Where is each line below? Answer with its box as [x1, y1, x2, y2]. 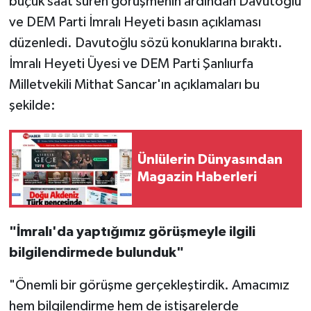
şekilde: [8, 99, 56, 113]
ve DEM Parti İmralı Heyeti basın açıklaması [8, 15, 261, 30]
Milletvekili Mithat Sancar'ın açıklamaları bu [8, 78, 260, 92]
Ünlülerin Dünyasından [137, 153, 283, 167]
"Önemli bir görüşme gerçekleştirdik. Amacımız [8, 278, 289, 293]
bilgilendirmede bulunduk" [8, 246, 184, 260]
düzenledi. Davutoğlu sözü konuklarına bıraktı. [8, 36, 283, 51]
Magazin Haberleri [137, 170, 257, 185]
